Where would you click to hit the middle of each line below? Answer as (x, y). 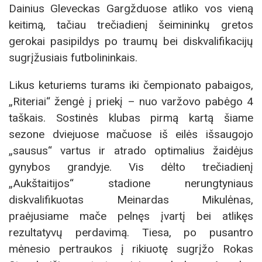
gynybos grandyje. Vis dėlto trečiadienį (131, 167)
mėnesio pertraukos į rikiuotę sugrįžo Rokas (131, 249)
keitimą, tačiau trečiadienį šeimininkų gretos (131, 25)
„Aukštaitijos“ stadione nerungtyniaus (131, 183)
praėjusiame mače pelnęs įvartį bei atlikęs (131, 216)
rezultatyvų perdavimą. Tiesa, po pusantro (131, 232)
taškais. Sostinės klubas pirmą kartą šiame (131, 118)
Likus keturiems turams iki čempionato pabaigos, (131, 85)
